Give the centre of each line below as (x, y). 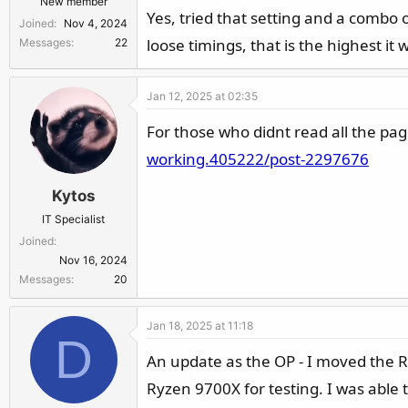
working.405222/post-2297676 (258, 159)
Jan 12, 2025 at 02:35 (202, 96)
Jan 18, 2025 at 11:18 (200, 325)
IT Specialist (73, 219)
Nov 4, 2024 (96, 23)
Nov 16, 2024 (93, 260)
